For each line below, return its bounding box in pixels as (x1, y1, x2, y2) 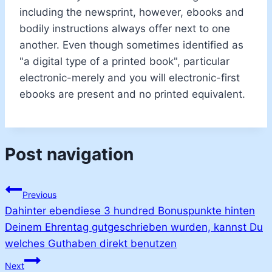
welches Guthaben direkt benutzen (5, 237, 177, 250)
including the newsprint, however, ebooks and (19, 5, 244, 18)
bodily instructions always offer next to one (19, 22, 230, 35)
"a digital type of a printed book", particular (19, 55, 229, 67)
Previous (22, 189, 56, 200)
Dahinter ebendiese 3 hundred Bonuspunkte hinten (5, 205, 255, 217)
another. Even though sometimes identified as (19, 38, 243, 51)
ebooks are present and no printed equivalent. (19, 87, 245, 100)
